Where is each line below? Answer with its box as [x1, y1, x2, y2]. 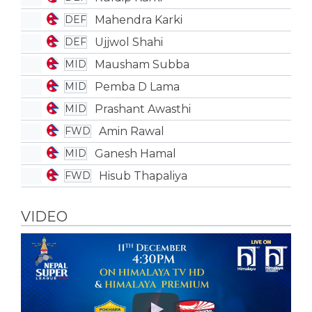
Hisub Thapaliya [98, 169, 187, 182]
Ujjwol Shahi [94, 35, 163, 49]
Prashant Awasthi [94, 102, 191, 116]
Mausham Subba [94, 57, 189, 71]
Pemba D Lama [94, 79, 180, 93]
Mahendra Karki [94, 13, 182, 26]
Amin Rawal [98, 124, 164, 138]
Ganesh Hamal [94, 146, 176, 160]
